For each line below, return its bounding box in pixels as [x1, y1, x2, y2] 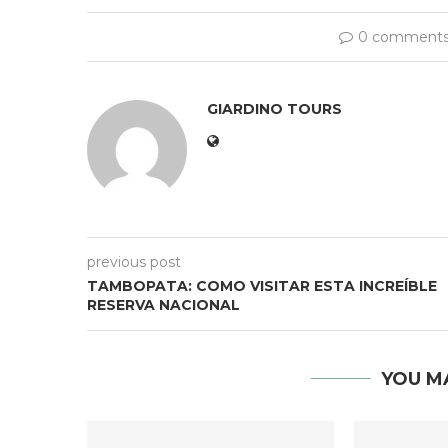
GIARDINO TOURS [207, 100, 342, 118]
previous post [87, 253, 181, 271]
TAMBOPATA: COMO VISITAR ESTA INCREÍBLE [87, 277, 437, 295]
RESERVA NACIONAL [87, 296, 240, 314]
